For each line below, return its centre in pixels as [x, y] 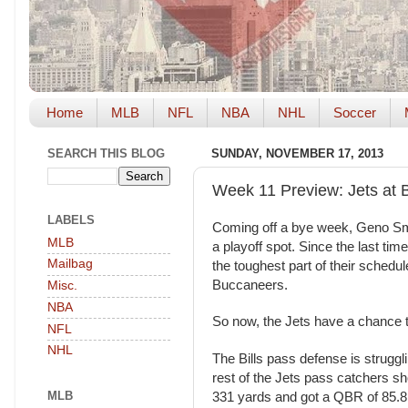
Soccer [354, 113]
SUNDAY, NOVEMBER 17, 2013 [297, 154]
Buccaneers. [250, 285]
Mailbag [70, 264]
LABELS [71, 219]
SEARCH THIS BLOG [106, 154]
